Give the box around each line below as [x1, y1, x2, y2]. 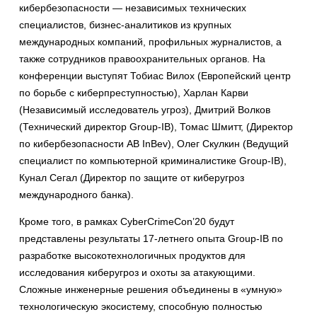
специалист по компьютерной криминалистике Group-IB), [19, 155, 287, 167]
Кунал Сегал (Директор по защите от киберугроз [19, 172, 244, 184]
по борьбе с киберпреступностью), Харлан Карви [19, 87, 248, 99]
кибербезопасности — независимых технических [19, 2, 246, 14]
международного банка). [19, 189, 134, 201]
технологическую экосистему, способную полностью [19, 301, 263, 313]
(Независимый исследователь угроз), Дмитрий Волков [19, 104, 270, 116]
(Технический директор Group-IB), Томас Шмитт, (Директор [19, 121, 293, 133]
